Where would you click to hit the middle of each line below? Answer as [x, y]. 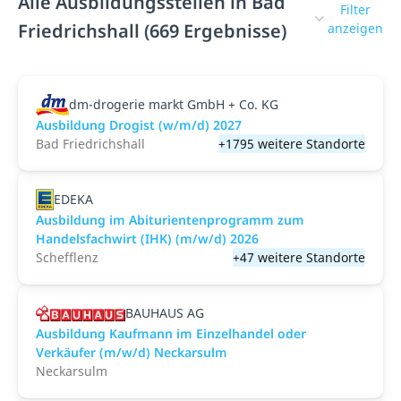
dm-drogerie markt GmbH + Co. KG [173, 104]
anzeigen [355, 28]
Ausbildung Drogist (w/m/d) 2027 [139, 125]
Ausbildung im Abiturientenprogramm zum [170, 220]
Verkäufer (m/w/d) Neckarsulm [132, 352]
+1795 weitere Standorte [292, 144]
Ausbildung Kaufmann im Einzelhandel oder [171, 333]
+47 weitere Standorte [299, 257]
